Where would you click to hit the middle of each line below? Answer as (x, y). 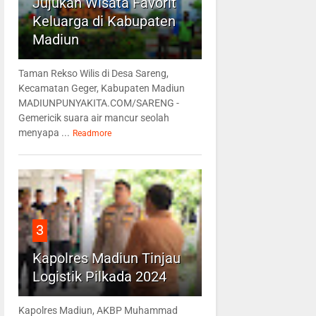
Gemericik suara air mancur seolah (93, 118)
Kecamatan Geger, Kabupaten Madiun (101, 89)
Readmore (92, 134)
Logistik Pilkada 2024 (99, 277)
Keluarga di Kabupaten (104, 22)
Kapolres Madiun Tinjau (106, 259)
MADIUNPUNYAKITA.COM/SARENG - (98, 103)
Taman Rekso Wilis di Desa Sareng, (93, 74)
